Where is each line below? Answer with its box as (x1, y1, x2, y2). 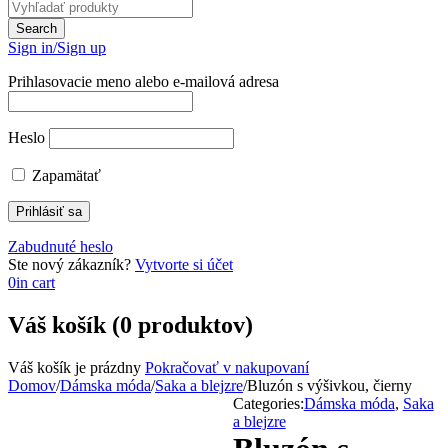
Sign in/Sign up (8, 38, 106, 56)
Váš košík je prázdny (8, 358, 141, 376)
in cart (16, 273, 55, 291)
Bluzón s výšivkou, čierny (247, 376, 412, 394)
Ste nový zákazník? (8, 255, 131, 273)
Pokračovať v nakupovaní (145, 358, 309, 376)
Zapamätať (28, 166, 101, 184)
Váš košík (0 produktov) (8, 311, 253, 338)
